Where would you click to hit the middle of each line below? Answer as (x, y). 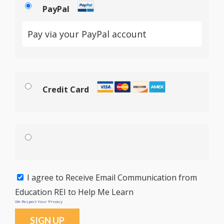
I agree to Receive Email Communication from (112, 178)
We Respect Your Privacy (39, 201)
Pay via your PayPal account (87, 34)
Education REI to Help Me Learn (74, 192)
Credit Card (66, 89)
